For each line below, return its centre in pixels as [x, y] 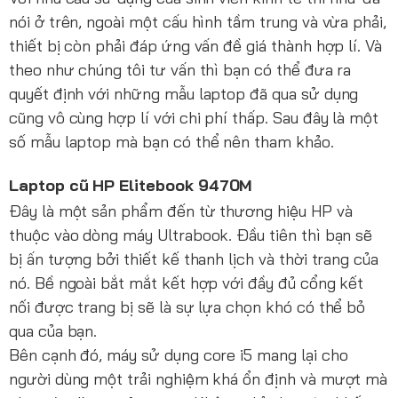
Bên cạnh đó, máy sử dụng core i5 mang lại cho [179, 355]
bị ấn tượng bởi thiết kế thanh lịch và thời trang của [194, 259]
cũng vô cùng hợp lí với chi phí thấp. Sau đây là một [194, 118]
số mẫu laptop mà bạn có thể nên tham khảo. [171, 142]
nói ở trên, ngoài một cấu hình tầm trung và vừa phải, [198, 22]
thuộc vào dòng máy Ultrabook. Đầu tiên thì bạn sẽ [191, 235]
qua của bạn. [53, 331]
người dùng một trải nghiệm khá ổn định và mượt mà [199, 379]
